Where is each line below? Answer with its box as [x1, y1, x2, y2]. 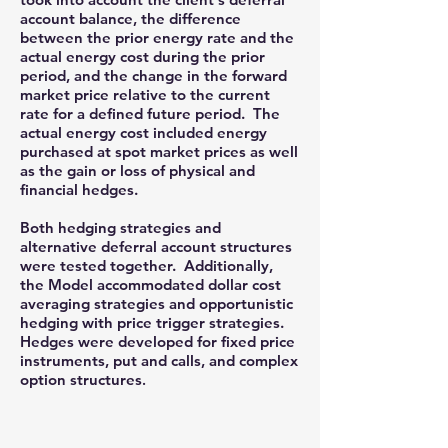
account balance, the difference [20, 9, 241, 28]
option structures [20, 370, 142, 389]
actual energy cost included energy [20, 123, 267, 142]
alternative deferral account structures [20, 237, 292, 256]
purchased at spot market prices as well [20, 142, 298, 161]
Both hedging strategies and [20, 218, 221, 237]
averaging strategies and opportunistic [20, 294, 293, 313]
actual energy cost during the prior [20, 47, 265, 66]
